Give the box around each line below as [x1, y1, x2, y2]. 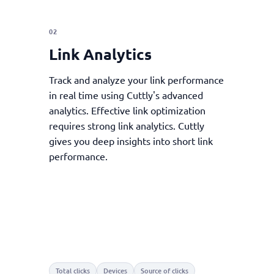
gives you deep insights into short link [49, 135, 213, 147]
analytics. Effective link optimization [49, 104, 206, 116]
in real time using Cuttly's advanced [49, 89, 204, 101]
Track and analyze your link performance [49, 73, 224, 86]
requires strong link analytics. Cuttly [49, 119, 205, 131]
